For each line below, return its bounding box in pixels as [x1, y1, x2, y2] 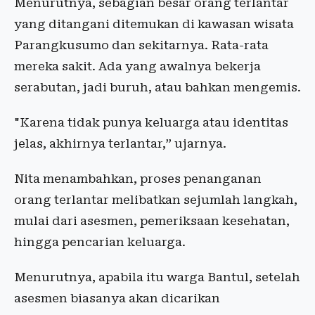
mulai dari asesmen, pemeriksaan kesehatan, [14, 214, 290, 228]
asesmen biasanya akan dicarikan [14, 291, 220, 305]
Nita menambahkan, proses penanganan [14, 172, 262, 186]
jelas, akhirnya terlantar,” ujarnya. [14, 136, 226, 150]
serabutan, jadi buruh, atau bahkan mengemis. [14, 80, 301, 94]
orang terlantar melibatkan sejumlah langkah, [14, 193, 297, 207]
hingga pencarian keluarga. [14, 235, 186, 249]
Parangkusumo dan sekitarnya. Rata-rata [14, 38, 269, 52]
